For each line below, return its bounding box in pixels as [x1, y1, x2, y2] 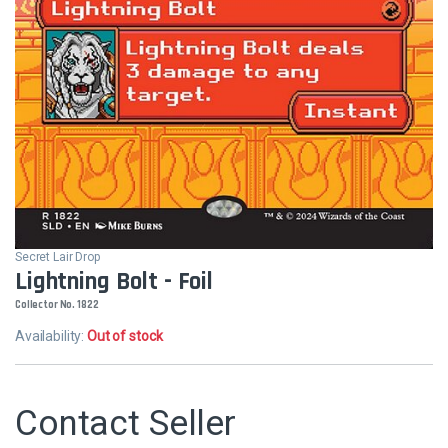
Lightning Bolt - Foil [15, 265, 214, 298]
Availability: [15, 327, 88, 344]
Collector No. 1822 [15, 297, 99, 312]
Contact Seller [15, 402, 237, 444]
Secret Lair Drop [15, 249, 101, 264]
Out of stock [87, 327, 163, 344]
